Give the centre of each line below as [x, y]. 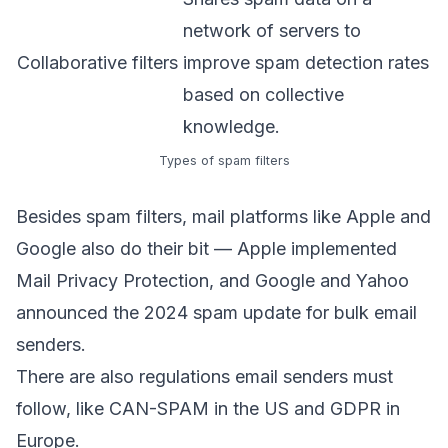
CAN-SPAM [159, 408]
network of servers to [272, 30]
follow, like [62, 408]
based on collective [263, 94]
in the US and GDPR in [304, 408]
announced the [80, 312]
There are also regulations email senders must [204, 376]
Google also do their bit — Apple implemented [206, 248]
